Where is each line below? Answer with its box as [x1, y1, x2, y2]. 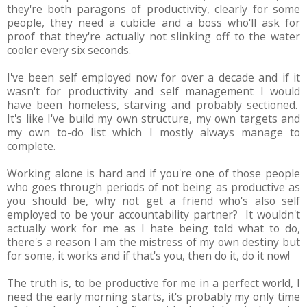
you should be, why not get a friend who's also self [7, 193, 300, 208]
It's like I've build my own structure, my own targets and [7, 110, 300, 126]
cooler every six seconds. [7, 42, 131, 58]
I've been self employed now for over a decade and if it [7, 69, 300, 85]
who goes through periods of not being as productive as [7, 179, 300, 195]
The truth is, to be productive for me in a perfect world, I [7, 275, 300, 291]
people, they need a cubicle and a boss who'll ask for [7, 14, 300, 30]
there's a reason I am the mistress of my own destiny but [7, 234, 300, 249]
